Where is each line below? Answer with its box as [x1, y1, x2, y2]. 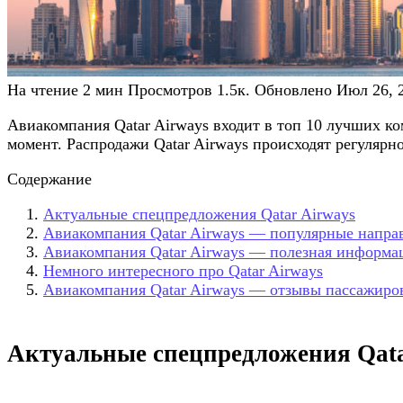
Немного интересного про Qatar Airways [43, 261, 323, 280]
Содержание [7, 169, 92, 188]
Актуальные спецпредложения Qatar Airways [43, 204, 355, 223]
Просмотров [128, 80, 212, 99]
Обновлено [255, 80, 332, 99]
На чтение [7, 80, 78, 99]
